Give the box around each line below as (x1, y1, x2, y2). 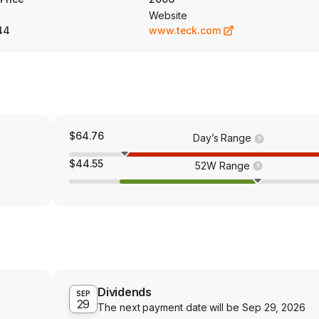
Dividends (98, 285, 152, 300)
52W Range (195, 159, 250, 172)
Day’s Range (192, 132, 252, 144)
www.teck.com (149, 24, 221, 36)
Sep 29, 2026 (241, 301, 306, 314)
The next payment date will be (98, 301, 242, 314)
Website (149, 9, 187, 21)
